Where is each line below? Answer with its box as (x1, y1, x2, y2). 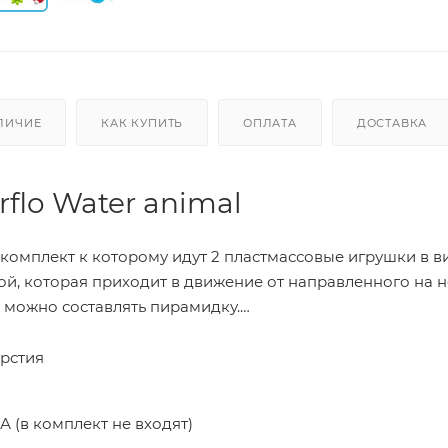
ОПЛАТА (243, 115, 297, 130)
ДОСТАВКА (356, 115, 428, 130)
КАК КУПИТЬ (101, 115, 184, 130)
